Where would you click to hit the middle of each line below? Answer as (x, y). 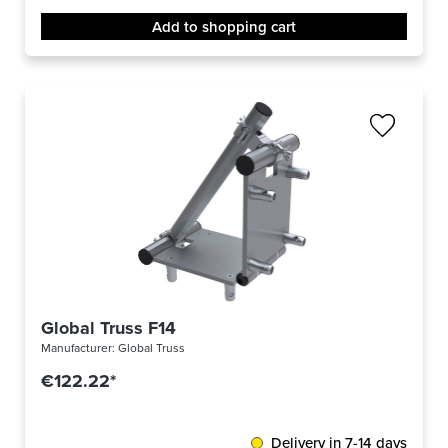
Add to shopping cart (224, 27)
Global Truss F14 (108, 328)
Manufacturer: (79, 348)
